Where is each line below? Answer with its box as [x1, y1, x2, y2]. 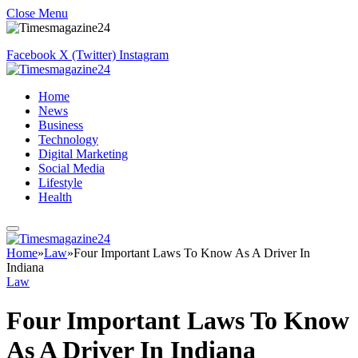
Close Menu [6, 6, 68, 20]
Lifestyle [38, 176, 82, 189]
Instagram [119, 48, 169, 62]
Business [38, 118, 83, 132]
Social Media [38, 161, 105, 175]
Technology [38, 133, 98, 146]
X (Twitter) [59, 48, 116, 62]
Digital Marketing [38, 147, 128, 161]
